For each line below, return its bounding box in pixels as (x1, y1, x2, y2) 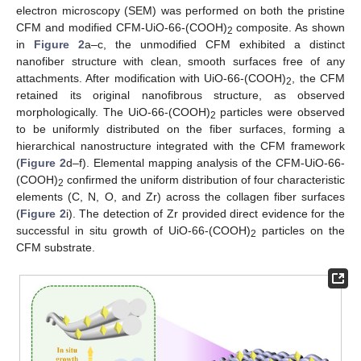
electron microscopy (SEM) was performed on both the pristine (16, 4, 345, 18)
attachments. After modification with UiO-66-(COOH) (16, 72, 287, 85)
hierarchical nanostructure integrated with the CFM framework (16, 139, 345, 153)
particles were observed (215, 106, 346, 119)
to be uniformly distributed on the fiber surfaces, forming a (16, 122, 345, 136)
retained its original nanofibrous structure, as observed (16, 89, 345, 102)
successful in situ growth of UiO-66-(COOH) (16, 224, 251, 238)
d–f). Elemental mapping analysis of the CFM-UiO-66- (66, 156, 345, 170)
